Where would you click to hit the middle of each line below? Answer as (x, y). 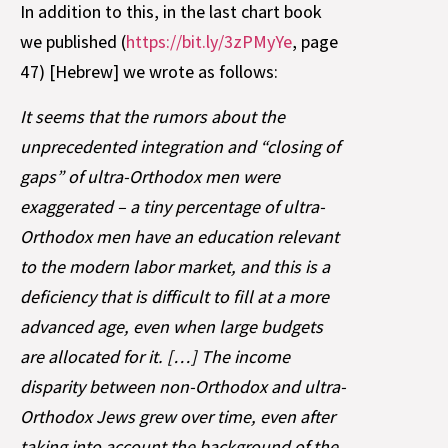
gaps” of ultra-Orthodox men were (150, 176)
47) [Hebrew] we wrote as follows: (149, 72)
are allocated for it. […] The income (155, 356)
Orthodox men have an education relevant (179, 236)
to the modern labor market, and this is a (175, 266)
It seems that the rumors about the (152, 116)
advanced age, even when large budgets (171, 326)
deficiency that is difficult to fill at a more (174, 296)
